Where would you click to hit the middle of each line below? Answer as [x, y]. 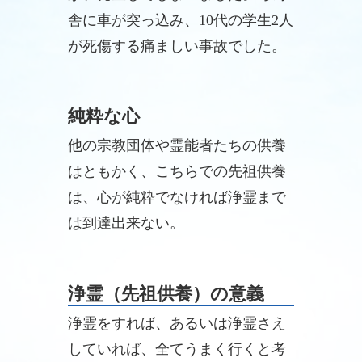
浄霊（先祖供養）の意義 [166, 293]
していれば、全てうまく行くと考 [177, 349]
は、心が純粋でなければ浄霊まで [177, 198]
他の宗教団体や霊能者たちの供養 [177, 146]
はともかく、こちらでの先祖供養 [177, 172]
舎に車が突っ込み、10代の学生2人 [181, 21]
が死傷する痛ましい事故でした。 [177, 46]
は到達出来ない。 [126, 223]
